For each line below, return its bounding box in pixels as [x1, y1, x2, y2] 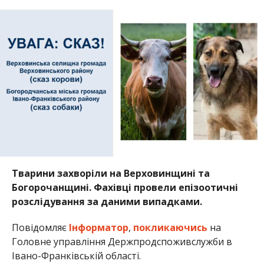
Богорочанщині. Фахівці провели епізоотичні [11, 180, 238, 194]
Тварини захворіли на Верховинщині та [11, 166, 210, 180]
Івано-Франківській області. [11, 249, 141, 262]
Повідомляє [11, 220, 69, 234]
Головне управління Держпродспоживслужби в [11, 235, 232, 248]
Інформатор [68, 220, 128, 234]
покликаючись [133, 220, 207, 234]
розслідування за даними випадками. [11, 194, 202, 208]
